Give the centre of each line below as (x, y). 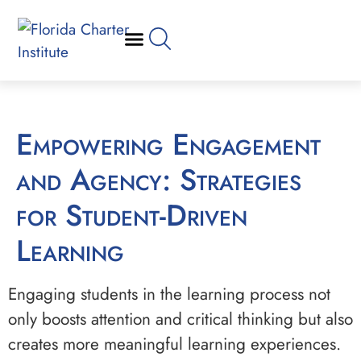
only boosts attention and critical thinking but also (180, 319)
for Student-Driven (132, 216)
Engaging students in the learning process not (169, 294)
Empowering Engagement (25, 145)
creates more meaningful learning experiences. (174, 344)
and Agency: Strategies (159, 180)
